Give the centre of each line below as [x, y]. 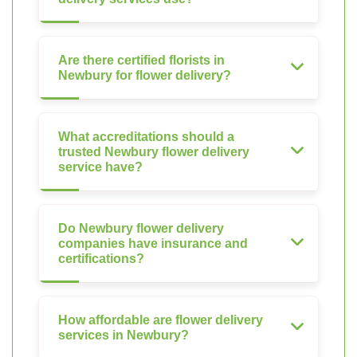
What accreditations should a [146, 136]
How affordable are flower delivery [161, 320]
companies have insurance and [153, 243]
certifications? [101, 258]
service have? [100, 167]
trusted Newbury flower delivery [154, 151]
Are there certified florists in [141, 60]
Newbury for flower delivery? [145, 75]
